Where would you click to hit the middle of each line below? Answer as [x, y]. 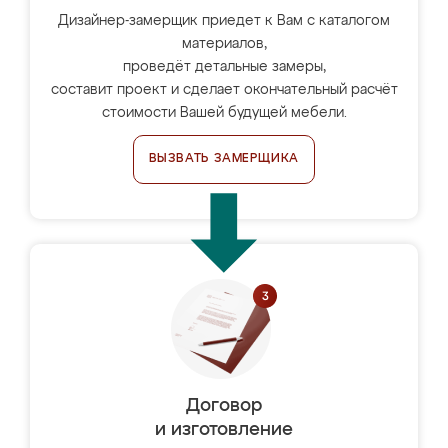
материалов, [224, 44]
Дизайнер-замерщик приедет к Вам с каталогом [224, 21]
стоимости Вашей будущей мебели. [224, 113]
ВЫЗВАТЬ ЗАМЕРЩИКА [224, 159]
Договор [224, 406]
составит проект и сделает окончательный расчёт [224, 90]
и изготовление [224, 430]
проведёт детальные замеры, [224, 67]
